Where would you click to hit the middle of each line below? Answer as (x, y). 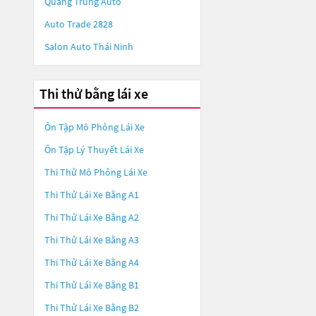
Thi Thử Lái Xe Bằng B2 (92, 308)
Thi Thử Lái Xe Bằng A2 (92, 217)
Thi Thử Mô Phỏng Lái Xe (96, 172)
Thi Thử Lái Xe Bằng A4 (92, 262)
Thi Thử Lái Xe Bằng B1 (92, 285)
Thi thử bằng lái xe (94, 93)
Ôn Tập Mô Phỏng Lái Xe (95, 127)
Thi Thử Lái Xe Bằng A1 (92, 195)
